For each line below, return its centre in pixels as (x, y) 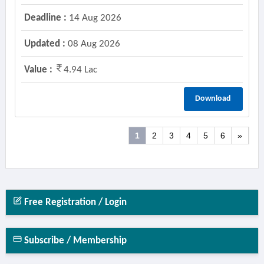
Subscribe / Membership (74, 241)
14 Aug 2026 (94, 18)
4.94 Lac (80, 70)
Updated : (44, 44)
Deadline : (45, 18)
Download (213, 99)
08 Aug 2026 (93, 44)
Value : (38, 70)
